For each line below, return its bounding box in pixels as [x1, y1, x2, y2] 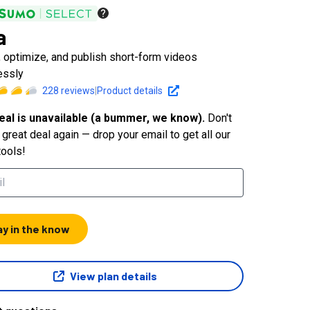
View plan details [70, 268, 157, 282]
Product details [97, 84, 163, 96]
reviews [59, 84, 95, 96]
